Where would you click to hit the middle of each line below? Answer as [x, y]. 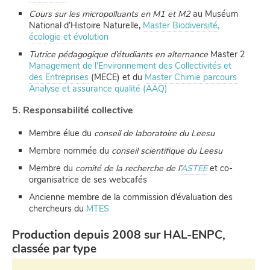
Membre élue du [62, 133]
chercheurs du [58, 209]
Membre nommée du [71, 151]
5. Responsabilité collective [73, 111]
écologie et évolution [69, 36]
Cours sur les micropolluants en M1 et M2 [110, 14]
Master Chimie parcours [191, 77]
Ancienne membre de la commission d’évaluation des [131, 197]
